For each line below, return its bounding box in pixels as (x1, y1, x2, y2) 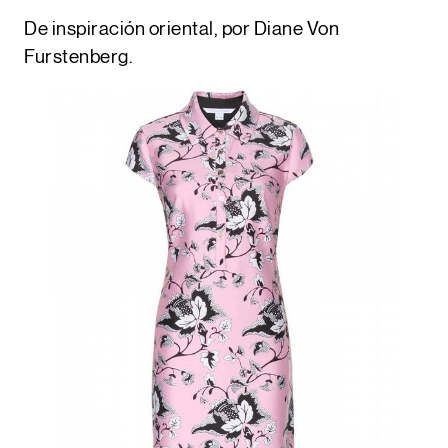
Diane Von (253, 20, 339, 40)
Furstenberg (24, 48, 129, 68)
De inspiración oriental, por (24, 20, 254, 40)
